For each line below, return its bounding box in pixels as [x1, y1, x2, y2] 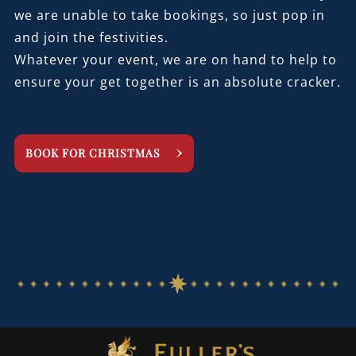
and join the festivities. [14, 28, 168, 46]
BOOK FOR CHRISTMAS [25, 145, 161, 161]
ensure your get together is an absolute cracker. [14, 72, 341, 91]
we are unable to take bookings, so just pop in [14, 6, 325, 24]
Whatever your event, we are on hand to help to [14, 50, 337, 68]
